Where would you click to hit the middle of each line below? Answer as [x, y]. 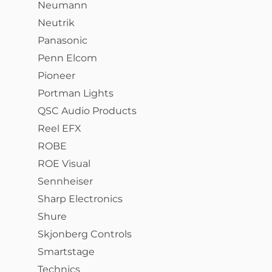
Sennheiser [65, 181]
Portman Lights [76, 93]
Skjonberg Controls [85, 234]
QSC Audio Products [87, 111]
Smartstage [66, 252]
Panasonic [63, 40]
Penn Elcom [67, 58]
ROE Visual [64, 164]
